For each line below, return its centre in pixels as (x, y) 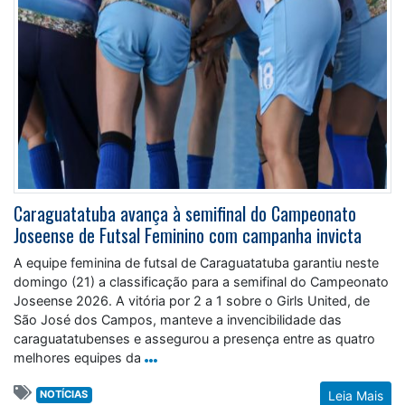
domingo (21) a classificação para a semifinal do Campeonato (201, 282)
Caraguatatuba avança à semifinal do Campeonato (185, 214)
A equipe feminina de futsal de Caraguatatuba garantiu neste (196, 263)
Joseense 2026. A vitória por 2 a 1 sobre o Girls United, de (192, 301)
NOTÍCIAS (64, 395)
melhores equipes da (77, 358)
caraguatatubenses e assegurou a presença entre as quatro (194, 339)
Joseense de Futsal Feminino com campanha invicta (188, 235)
